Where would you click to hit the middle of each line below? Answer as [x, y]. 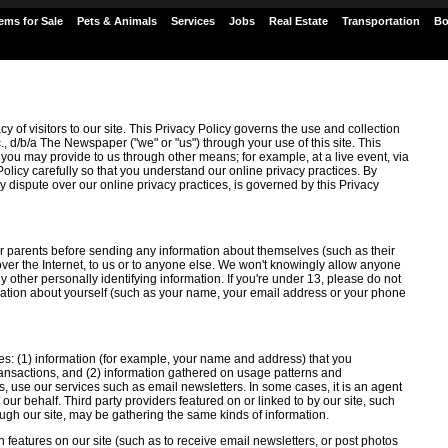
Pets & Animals [117, 21]
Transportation [381, 21]
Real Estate [298, 21]
